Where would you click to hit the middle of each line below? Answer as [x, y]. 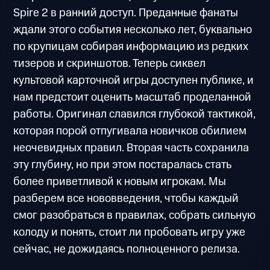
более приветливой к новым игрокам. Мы [120, 181]
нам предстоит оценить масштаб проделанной [133, 97]
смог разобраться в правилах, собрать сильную [135, 215]
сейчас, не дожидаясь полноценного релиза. [127, 249]
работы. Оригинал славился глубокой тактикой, [135, 114]
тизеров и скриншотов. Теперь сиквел [110, 63]
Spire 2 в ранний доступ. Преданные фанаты [126, 13]
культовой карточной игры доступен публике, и [134, 80]
